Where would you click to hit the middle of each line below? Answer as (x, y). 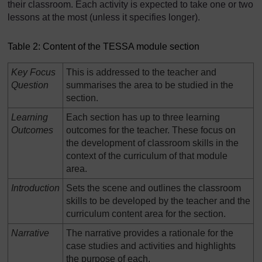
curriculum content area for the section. (146, 213)
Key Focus (33, 72)
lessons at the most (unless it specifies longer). (104, 17)
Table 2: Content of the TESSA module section (104, 46)
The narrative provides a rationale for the (150, 233)
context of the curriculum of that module (147, 156)
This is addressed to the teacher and (141, 72)
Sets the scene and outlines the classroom (154, 188)
